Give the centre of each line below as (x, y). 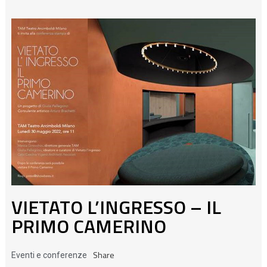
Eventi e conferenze (49, 255)
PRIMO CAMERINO (89, 226)
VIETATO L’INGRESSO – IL (116, 207)
